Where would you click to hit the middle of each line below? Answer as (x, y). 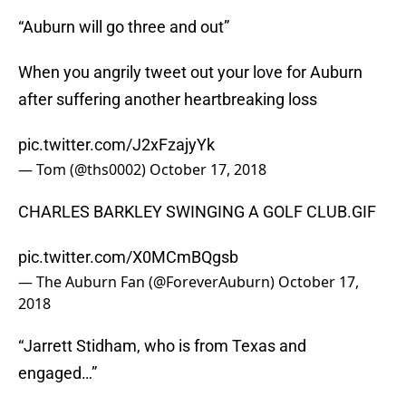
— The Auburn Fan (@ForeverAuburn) (148, 282)
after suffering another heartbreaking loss (168, 100)
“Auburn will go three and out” (124, 27)
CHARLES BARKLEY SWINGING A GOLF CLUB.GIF (197, 212)
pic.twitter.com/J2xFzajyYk (116, 145)
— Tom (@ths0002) (84, 170)
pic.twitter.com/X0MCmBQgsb (128, 257)
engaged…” (58, 373)
